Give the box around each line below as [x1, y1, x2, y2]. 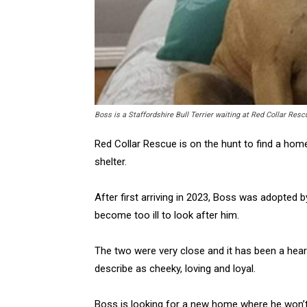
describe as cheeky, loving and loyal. [95, 262, 256, 275]
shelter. [95, 155, 127, 168]
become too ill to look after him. [95, 208, 239, 221]
